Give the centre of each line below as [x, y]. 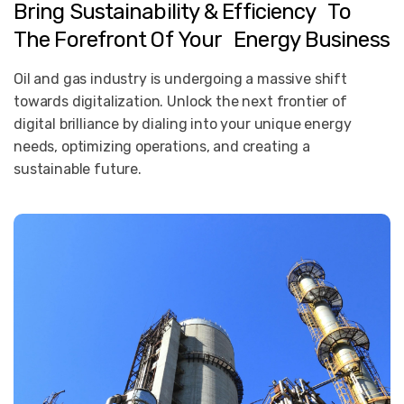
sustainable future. [78, 169]
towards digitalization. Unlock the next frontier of [180, 101]
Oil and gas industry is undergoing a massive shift [180, 79]
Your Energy [239, 40]
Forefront [101, 40]
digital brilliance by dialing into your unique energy [183, 124]
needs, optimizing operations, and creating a [162, 147]
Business [347, 40]
